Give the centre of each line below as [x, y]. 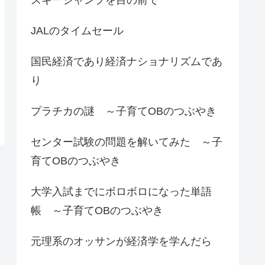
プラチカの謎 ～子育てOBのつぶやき [124, 111]
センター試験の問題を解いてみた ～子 [127, 142]
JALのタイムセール [77, 30]
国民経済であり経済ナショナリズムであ [127, 61]
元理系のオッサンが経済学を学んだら [121, 241]
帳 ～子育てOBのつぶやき [97, 210]
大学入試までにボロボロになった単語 [121, 191]
